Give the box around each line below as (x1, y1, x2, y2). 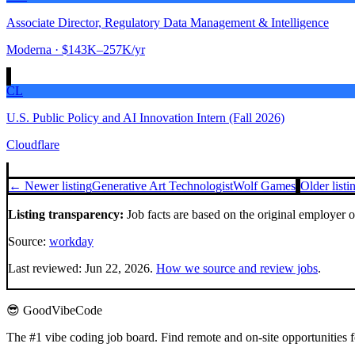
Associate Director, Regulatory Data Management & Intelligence (6, 16, 329, 29)
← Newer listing (9, 179, 92, 193)
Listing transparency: (8, 208, 124, 221)
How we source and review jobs (156, 261, 318, 275)
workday (49, 235, 94, 248)
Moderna (6, 43, 52, 56)
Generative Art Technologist (92, 179, 233, 193)
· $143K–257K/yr (52, 43, 145, 56)
